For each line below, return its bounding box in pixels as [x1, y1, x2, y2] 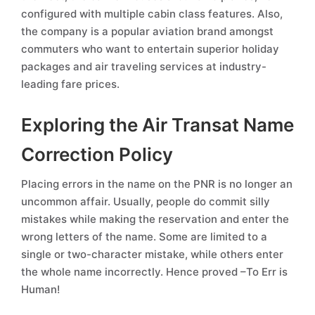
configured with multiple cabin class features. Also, [21, 7, 283, 20]
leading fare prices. [21, 77, 120, 91]
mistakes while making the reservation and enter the [21, 212, 289, 226]
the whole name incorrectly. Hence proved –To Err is [21, 265, 288, 278]
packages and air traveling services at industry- [21, 60, 266, 73]
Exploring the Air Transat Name [21, 114, 294, 136]
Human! [21, 283, 60, 296]
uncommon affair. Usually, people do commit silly [21, 195, 270, 208]
